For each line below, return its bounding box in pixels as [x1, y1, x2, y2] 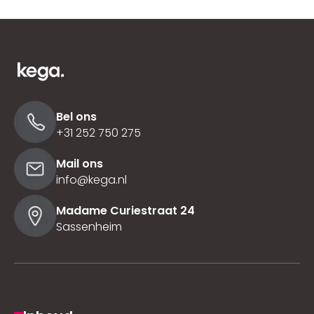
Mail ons [56, 156, 103, 172]
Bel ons [56, 109, 97, 125]
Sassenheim [56, 219, 122, 235]
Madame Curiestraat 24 [56, 203, 195, 219]
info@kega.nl [56, 172, 127, 188]
